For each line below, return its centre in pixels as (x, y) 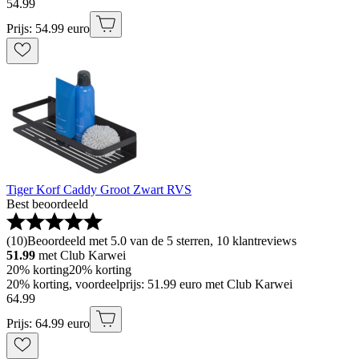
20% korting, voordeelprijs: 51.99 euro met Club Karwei (149, 284)
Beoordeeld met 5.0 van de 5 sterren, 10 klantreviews (162, 241)
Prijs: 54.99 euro (48, 29)
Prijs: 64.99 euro (48, 324)
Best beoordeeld (47, 204)
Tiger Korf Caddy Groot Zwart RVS (99, 190)
